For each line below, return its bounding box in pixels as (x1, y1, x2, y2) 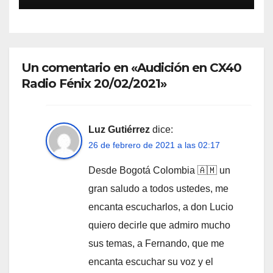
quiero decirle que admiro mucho (88, 220, 230, 231)
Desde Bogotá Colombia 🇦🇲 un (88, 165, 230, 176)
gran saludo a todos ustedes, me (88, 183, 229, 194)
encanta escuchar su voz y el (88, 257, 213, 268)
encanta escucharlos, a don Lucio (88, 202, 233, 213)
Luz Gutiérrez (88, 124, 150, 135)
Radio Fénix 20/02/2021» (21, 76, 166, 91)
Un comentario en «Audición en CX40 (21, 60, 241, 75)
